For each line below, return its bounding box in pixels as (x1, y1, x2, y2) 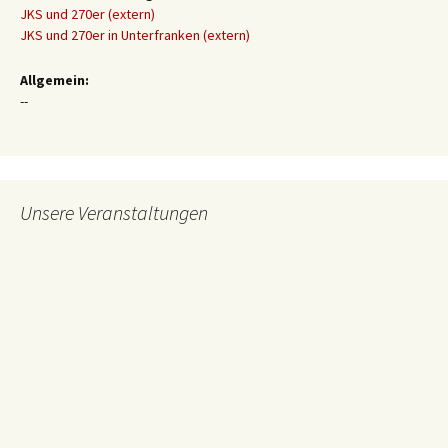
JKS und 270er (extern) (20, 5, 155, 23)
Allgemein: (20, 71, 89, 89)
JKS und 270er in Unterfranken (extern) (20, 26, 250, 44)
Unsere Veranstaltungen (20, 200, 208, 225)
